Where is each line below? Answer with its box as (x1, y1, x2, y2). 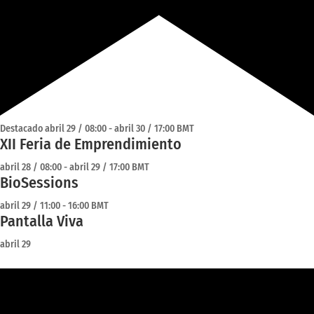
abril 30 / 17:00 (114, 123, 175, 135)
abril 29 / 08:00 (45, 123, 107, 135)
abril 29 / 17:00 (69, 161, 130, 174)
